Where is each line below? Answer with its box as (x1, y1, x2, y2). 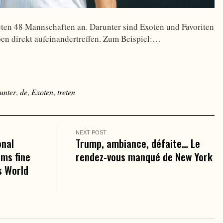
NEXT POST (76, 129, 107, 135)
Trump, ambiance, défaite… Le (76, 135, 201, 151)
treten (57, 86, 75, 97)
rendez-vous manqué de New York (76, 148, 213, 164)
